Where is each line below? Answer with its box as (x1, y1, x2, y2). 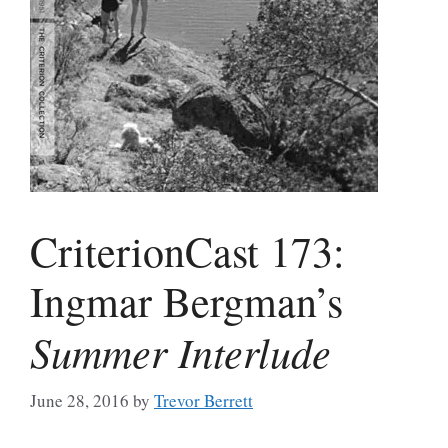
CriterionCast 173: (30, 223, 345, 279)
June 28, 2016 (30, 388, 129, 412)
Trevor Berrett (154, 388, 253, 412)
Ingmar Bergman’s (30, 273, 343, 329)
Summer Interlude (30, 323, 331, 379)
